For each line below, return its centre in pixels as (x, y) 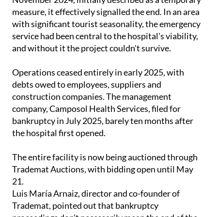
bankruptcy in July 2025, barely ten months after (103, 121)
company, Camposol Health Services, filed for (96, 109)
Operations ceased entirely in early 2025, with (98, 72)
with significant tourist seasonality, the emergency (106, 24)
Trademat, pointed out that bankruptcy (85, 206)
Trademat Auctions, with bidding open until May (103, 169)
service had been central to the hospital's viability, (105, 36)
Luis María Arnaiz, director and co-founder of (96, 194)
